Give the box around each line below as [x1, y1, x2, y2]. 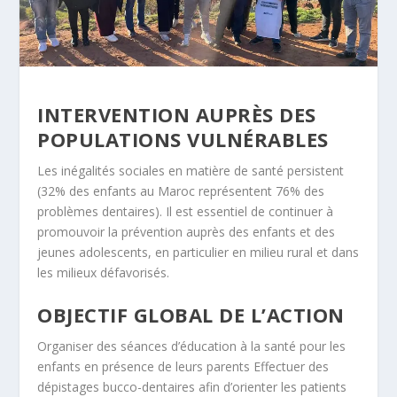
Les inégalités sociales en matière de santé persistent [37, 161, 345, 179]
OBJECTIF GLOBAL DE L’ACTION [37, 300, 345, 328]
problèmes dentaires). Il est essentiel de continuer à [37, 202, 334, 220]
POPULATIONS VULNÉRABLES [37, 125, 329, 152]
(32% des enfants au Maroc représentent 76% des [37, 182, 325, 199]
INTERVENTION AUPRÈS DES [37, 100, 316, 128]
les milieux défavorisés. [37, 263, 170, 281]
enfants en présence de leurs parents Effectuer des [37, 357, 330, 375]
